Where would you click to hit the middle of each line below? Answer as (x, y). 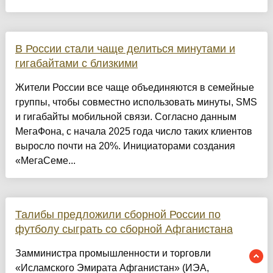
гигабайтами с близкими (76, 64)
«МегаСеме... (45, 161)
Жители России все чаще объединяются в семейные (134, 88)
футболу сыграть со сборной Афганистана (124, 229)
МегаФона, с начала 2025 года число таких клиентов (133, 132)
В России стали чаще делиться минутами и (125, 49)
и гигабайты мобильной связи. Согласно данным (126, 117)
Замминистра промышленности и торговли (113, 253)
